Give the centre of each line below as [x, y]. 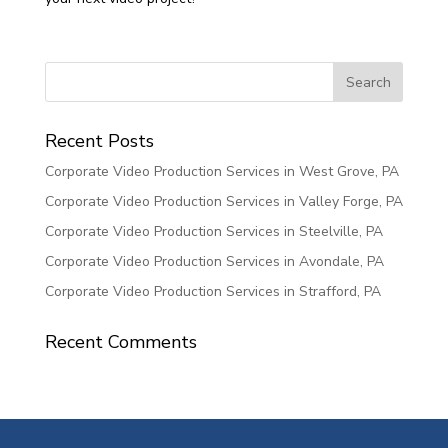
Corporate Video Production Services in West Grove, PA [221, 171]
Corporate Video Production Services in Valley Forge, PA [223, 201]
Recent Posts [99, 141]
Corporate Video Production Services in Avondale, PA [214, 261]
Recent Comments [120, 342]
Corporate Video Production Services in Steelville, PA [213, 231]
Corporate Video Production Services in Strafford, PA [212, 291]
